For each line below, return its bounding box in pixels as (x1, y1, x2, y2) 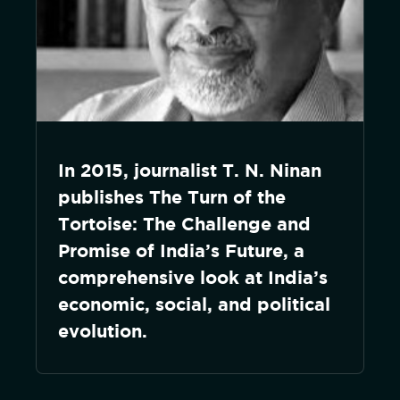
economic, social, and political (58, 294, 330, 314)
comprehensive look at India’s (58, 267, 328, 287)
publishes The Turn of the (58, 187, 286, 207)
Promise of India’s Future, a (58, 240, 304, 261)
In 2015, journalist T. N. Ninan (58, 160, 321, 180)
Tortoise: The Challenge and (58, 213, 311, 234)
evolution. (58, 321, 147, 341)
